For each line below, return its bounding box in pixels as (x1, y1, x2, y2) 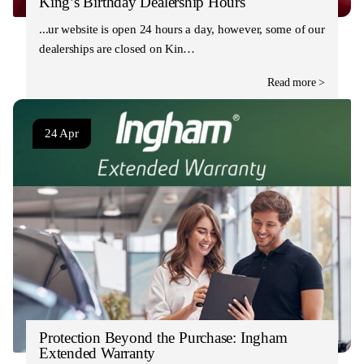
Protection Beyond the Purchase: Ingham (39, 328, 288, 346)
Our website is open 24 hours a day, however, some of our (39, 22, 325, 36)
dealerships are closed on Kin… (39, 41, 196, 55)
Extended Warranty (39, 344, 156, 362)
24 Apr (45, 126, 79, 140)
